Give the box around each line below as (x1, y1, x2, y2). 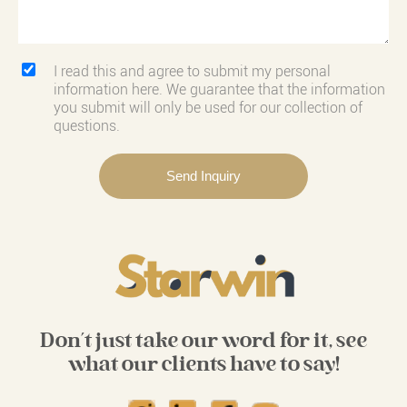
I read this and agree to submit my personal (53, 63, 331, 80)
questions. (53, 117, 120, 134)
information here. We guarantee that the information (53, 81, 385, 98)
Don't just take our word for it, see (40, 331, 367, 352)
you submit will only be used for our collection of (53, 99, 362, 116)
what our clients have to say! (67, 354, 340, 376)
